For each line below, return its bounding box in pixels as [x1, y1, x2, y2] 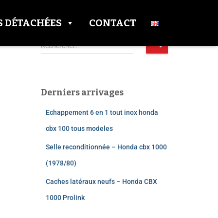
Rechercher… [40, 42, 79, 50]
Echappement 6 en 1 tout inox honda [45, 109, 158, 116]
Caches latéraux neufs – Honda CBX [45, 178, 157, 185]
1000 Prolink [45, 194, 85, 201]
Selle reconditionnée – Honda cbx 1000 [45, 143, 167, 151]
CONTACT [89, 17, 136, 29]
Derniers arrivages [40, 87, 124, 98]
